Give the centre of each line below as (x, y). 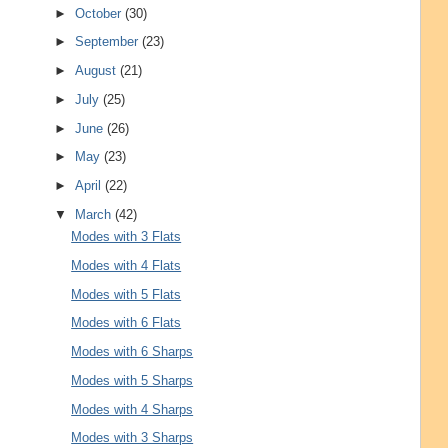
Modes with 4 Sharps (132, 409)
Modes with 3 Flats (126, 237)
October (100, 13)
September (109, 42)
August (98, 71)
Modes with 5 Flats (126, 294)
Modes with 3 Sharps (132, 438)
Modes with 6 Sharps (132, 352)
